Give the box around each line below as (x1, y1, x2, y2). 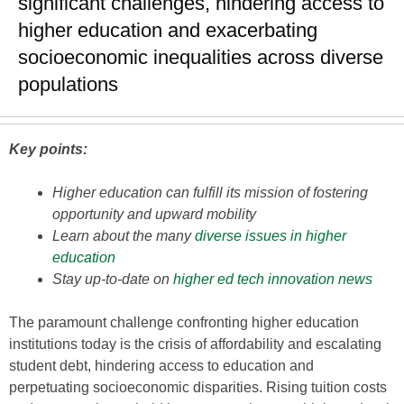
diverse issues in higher (195, 228, 346, 243)
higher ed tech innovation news (173, 271, 372, 287)
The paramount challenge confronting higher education (9, 315, 359, 330)
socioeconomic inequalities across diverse (18, 46, 383, 69)
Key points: (9, 142, 87, 157)
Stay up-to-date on (52, 271, 173, 287)
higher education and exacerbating (18, 19, 317, 41)
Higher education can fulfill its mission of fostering (52, 185, 368, 200)
